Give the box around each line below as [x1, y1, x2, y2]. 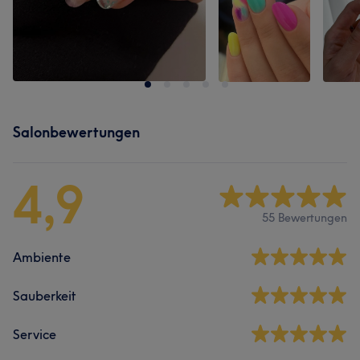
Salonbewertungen [13, 123, 140, 141]
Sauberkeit [13, 288, 76, 304]
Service [13, 326, 56, 342]
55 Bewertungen [262, 210, 347, 225]
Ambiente [13, 249, 71, 265]
